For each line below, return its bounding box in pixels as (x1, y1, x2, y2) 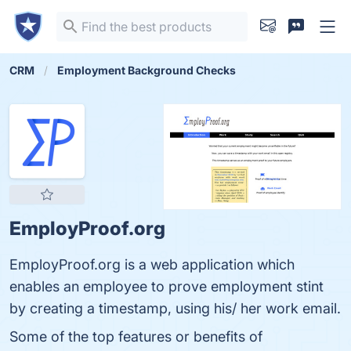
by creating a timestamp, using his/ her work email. (9, 300, 341, 317)
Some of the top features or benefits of (9, 328, 262, 345)
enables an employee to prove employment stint (9, 278, 324, 295)
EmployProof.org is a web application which (9, 256, 295, 273)
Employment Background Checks (57, 63, 236, 77)
